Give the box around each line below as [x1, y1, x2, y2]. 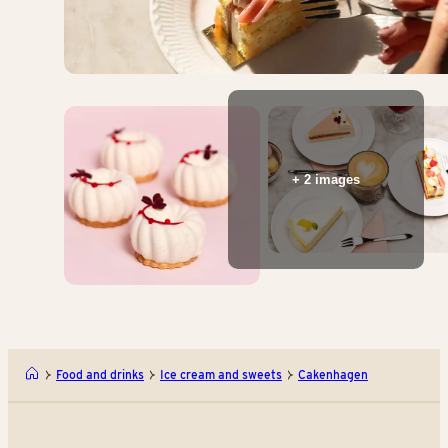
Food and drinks [56, 367, 144, 383]
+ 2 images [292, 171, 360, 187]
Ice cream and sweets [160, 367, 282, 383]
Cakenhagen [298, 367, 368, 383]
